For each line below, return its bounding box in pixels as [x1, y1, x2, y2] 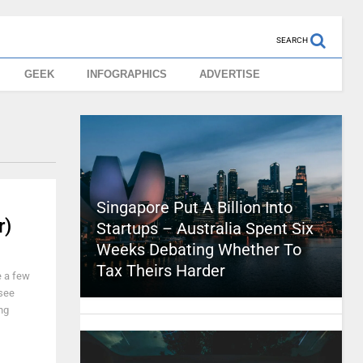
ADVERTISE [199, 68, 261, 80]
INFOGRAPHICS [87, 68, 168, 80]
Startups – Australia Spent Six [96, 219, 314, 238]
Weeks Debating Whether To [96, 240, 301, 259]
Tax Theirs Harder [96, 261, 225, 280]
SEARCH [275, 36, 308, 45]
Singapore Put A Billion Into [96, 198, 293, 217]
